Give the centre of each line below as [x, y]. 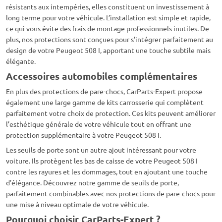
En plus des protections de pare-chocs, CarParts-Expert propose [104, 91]
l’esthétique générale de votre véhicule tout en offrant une [99, 124]
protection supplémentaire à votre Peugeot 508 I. [83, 135]
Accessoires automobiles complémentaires [102, 76]
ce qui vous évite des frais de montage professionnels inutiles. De [108, 28]
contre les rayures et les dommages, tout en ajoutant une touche [107, 172]
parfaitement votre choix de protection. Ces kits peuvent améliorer [111, 113]
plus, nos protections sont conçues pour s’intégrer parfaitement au [110, 39]
